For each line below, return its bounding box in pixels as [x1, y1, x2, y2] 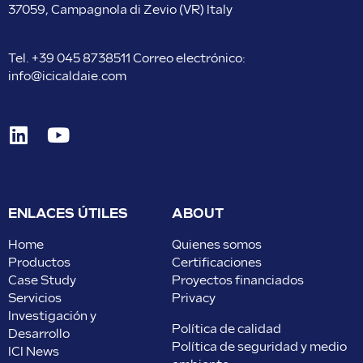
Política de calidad [171, 322, 281, 336]
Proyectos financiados [171, 273, 304, 288]
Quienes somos [171, 237, 262, 252]
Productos [8, 255, 70, 270]
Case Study [8, 273, 76, 288]
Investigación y [8, 309, 96, 323]
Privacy [171, 291, 216, 305]
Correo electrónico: [133, 51, 246, 66]
